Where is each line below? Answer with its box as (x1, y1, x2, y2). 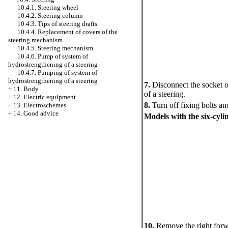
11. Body (13, 85, 39, 93)
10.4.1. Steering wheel (17, 4, 78, 11)
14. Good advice (13, 109, 59, 117)
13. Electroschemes (13, 101, 66, 109)
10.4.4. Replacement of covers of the (17, 28, 118, 36)
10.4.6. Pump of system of (17, 52, 88, 60)
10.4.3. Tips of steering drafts (17, 20, 97, 27)
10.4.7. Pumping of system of (17, 69, 97, 76)
